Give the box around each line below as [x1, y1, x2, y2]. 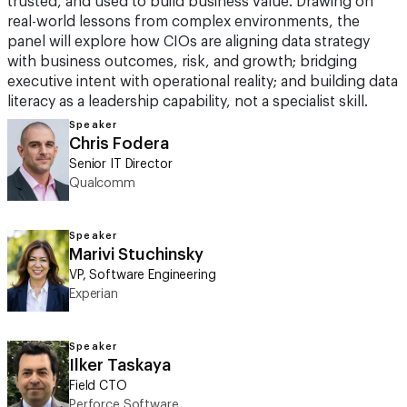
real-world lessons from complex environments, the [7, 15, 360, 29]
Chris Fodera [69, 135, 169, 152]
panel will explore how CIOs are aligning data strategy [7, 35, 370, 49]
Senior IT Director [69, 158, 173, 171]
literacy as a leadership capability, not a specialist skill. [7, 94, 368, 109]
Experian [69, 288, 118, 301]
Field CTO [69, 380, 127, 392]
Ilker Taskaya [69, 357, 171, 373]
